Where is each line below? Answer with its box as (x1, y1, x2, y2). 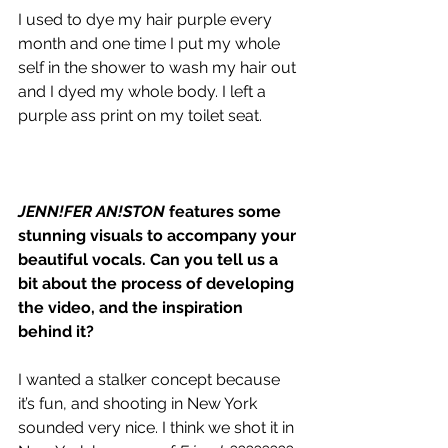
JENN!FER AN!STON (18, 201, 165, 221)
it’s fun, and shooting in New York (18, 393, 261, 413)
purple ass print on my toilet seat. (18, 105, 266, 125)
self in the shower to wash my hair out (18, 57, 300, 77)
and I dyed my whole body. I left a (18, 81, 270, 101)
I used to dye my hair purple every (18, 9, 276, 29)
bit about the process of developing (18, 273, 298, 293)
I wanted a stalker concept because (18, 369, 284, 389)
